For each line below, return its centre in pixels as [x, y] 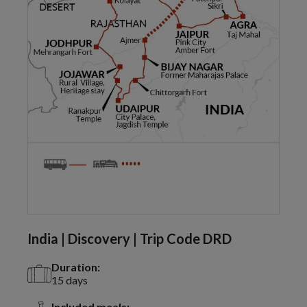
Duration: [76, 267]
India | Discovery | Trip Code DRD [130, 239]
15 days [70, 280]
